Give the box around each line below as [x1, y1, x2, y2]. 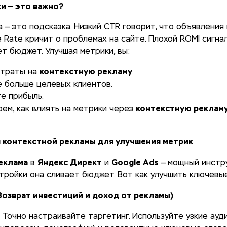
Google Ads [111, 157, 159, 168]
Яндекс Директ [37, 157, 102, 168]
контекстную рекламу [40, 66, 132, 77]
